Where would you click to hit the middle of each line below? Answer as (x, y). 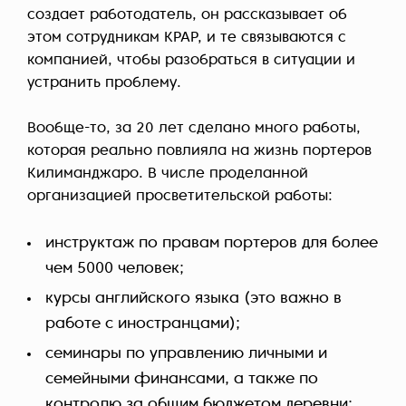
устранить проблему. (104, 84)
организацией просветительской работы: (180, 197)
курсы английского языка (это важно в (193, 299)
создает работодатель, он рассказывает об (187, 16)
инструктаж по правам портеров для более (212, 244)
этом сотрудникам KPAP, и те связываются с (187, 39)
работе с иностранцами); (143, 324)
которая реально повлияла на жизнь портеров (199, 152)
